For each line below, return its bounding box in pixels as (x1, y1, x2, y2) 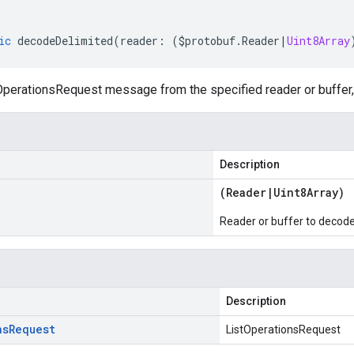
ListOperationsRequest (226, 323, 341, 336)
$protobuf (179, 33, 235, 48)
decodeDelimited (17, 33, 113, 48)
